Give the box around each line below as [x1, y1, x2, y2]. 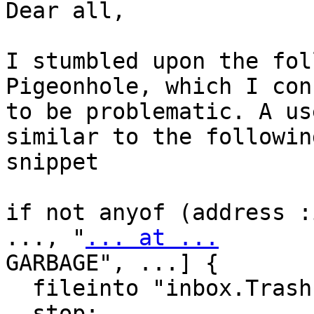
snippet [6, 149, 99, 175]
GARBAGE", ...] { [6, 250, 219, 276]
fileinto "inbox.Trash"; [6, 275, 32, 301]
